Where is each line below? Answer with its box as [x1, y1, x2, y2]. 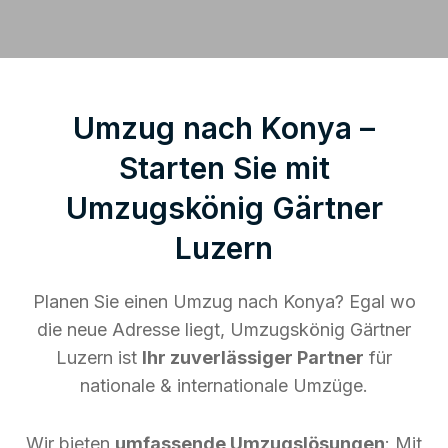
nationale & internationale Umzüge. [80, 374, 368, 396]
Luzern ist [56, 346, 142, 368]
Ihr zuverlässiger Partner [142, 346, 364, 368]
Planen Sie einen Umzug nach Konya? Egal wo [32, 290, 416, 312]
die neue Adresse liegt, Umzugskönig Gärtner [37, 318, 411, 340]
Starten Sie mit [118, 149, 330, 186]
